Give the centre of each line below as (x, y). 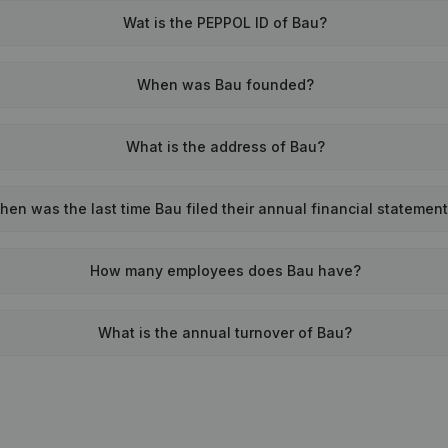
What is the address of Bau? (225, 146)
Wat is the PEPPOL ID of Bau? (225, 22)
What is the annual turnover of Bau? (225, 332)
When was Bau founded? (225, 84)
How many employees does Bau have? (225, 270)
